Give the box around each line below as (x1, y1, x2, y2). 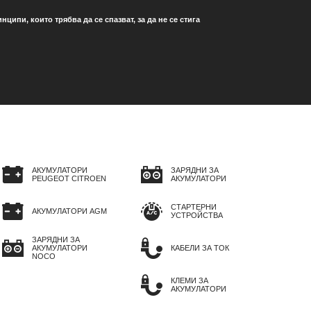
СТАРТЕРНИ (171, 203, 217, 212)
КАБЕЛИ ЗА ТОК (171, 244, 229, 253)
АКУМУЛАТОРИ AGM (32, 207, 107, 216)
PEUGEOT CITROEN (32, 174, 106, 183)
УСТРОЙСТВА (171, 211, 223, 220)
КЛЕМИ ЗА (171, 276, 208, 285)
